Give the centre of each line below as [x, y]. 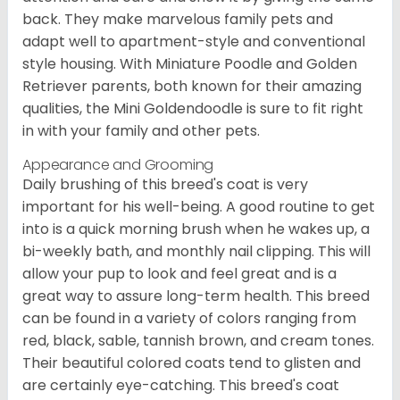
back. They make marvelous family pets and [178, 19]
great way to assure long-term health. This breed [196, 296]
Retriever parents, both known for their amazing [192, 86]
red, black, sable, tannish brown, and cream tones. [198, 340]
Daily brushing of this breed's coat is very [165, 184]
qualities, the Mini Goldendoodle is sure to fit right [193, 108]
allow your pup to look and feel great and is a [179, 273]
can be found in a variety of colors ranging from [189, 318]
